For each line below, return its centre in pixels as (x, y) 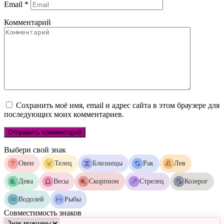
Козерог (196, 181)
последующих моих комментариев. (64, 114)
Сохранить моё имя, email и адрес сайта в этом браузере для (118, 105)
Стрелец (152, 181)
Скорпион (104, 181)
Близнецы (107, 163)
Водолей (31, 199)
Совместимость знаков (43, 213)
